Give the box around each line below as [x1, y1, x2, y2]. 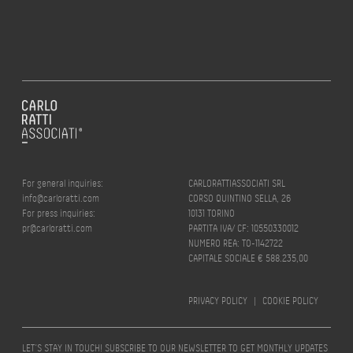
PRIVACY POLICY [188, 295, 247, 307]
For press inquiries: [22, 207, 95, 219]
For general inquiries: [22, 177, 103, 189]
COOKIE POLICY [262, 295, 318, 307]
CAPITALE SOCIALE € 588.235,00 [188, 252, 308, 264]
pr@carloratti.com [22, 222, 92, 234]
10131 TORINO [188, 207, 235, 219]
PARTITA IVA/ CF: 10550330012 [188, 222, 299, 234]
